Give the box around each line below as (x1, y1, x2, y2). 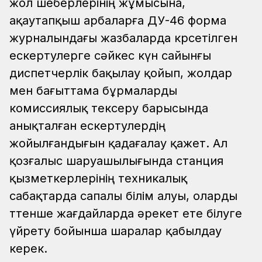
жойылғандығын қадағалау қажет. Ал (9, 136, 227, 150)
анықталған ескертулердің (9, 118, 166, 133)
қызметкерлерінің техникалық (9, 171, 187, 185)
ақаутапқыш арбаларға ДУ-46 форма (9, 13, 226, 27)
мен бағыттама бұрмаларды (9, 83, 177, 98)
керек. (9, 241, 47, 256)
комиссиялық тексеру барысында (9, 101, 208, 115)
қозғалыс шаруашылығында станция (9, 153, 223, 168)
